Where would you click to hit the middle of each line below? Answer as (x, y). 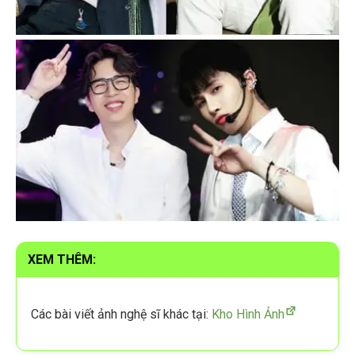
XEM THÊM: (62, 260)
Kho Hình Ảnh (248, 315)
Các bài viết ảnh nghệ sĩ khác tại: (121, 315)
